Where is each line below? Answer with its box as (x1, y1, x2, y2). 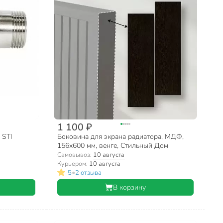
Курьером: (57, 159, 90, 168)
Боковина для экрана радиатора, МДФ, (57, 132, 184, 142)
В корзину (113, 182, 146, 192)
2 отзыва (75, 168, 102, 177)
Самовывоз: (57, 150, 94, 159)
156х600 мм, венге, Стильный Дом (57, 141, 169, 151)
